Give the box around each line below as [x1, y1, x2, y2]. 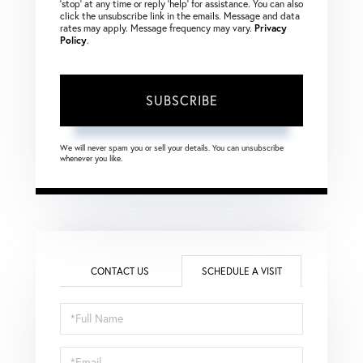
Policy [60, 33, 87, 46]
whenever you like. [60, 152, 122, 164]
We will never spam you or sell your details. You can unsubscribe [60, 142, 284, 153]
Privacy [254, 21, 287, 34]
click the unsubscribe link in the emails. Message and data [60, 9, 300, 22]
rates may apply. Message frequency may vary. [60, 21, 254, 34]
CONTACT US [91, 264, 149, 277]
